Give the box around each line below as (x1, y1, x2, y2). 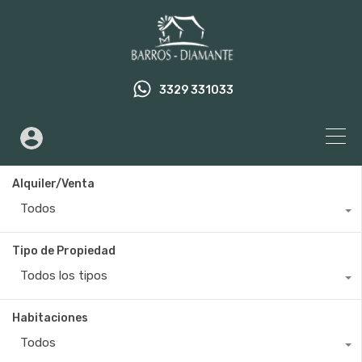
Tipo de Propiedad (12, 244, 116, 258)
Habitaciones (12, 311, 88, 325)
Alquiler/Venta (12, 177, 95, 191)
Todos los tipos (20, 268, 107, 283)
